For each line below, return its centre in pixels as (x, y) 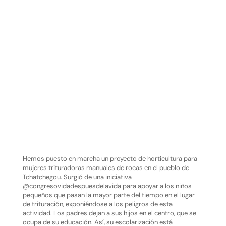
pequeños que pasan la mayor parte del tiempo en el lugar (108, 195)
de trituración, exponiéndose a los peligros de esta (97, 204)
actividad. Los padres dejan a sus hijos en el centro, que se (109, 213)
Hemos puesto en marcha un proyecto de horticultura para (110, 159)
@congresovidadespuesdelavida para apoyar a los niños (107, 186)
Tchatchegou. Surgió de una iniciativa (77, 177)
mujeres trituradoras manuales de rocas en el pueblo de (106, 168)
